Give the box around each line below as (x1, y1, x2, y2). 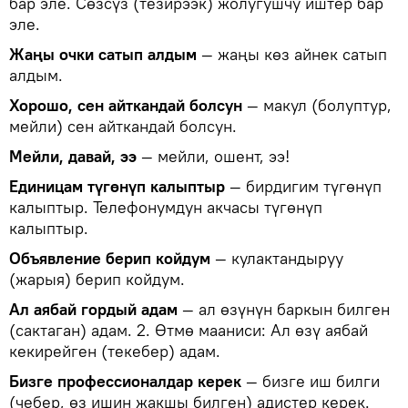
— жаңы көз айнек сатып (197, 43, 387, 65)
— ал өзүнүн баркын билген (178, 298, 390, 320)
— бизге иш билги (241, 370, 380, 392)
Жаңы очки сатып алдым (9, 43, 197, 65)
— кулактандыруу (210, 247, 343, 269)
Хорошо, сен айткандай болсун (9, 94, 242, 116)
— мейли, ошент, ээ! (137, 145, 290, 167)
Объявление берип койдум (9, 247, 210, 269)
